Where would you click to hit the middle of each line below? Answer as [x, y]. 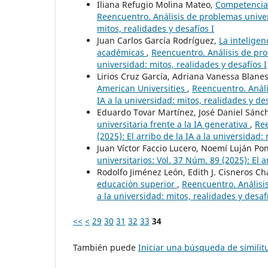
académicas [122, 52]
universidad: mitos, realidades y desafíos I [182, 64]
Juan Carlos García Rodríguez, [158, 40]
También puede [106, 247]
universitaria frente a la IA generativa [173, 124]
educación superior [137, 184]
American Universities [142, 88]
